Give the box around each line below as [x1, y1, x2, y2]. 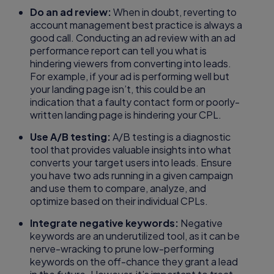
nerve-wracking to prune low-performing [30, 242, 215, 256]
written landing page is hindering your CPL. [30, 108, 222, 122]
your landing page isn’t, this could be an [30, 83, 206, 96]
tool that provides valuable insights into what [30, 143, 232, 157]
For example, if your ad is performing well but [30, 70, 230, 83]
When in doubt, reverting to [113, 6, 237, 19]
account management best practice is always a [30, 18, 243, 32]
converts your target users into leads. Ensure [30, 156, 232, 169]
